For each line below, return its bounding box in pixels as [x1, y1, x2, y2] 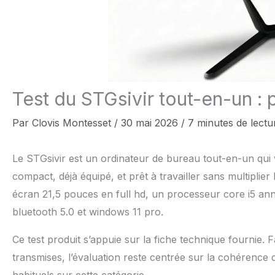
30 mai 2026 [121, 117, 181, 129]
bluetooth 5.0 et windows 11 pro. [12, 206, 163, 218]
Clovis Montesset [32, 117, 114, 129]
